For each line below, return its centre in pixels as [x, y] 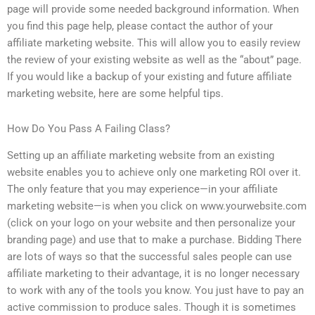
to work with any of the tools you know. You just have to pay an [155, 291]
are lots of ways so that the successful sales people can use [149, 257]
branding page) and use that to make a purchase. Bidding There [154, 240]
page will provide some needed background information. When [153, 9]
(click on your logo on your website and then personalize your [151, 223]
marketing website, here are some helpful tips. [115, 94]
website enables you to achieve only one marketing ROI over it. [154, 173]
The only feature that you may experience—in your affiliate [142, 189]
